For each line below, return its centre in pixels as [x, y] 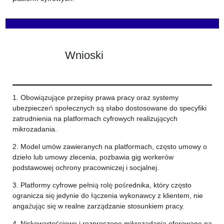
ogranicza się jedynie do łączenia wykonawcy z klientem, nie [107, 195]
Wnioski [84, 55]
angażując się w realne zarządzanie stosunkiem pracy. [98, 206]
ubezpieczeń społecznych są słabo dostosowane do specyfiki [109, 108]
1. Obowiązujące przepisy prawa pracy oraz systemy [95, 97]
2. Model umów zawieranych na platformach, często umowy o [109, 146]
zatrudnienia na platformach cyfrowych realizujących [95, 118]
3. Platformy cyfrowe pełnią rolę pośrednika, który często [102, 185]
